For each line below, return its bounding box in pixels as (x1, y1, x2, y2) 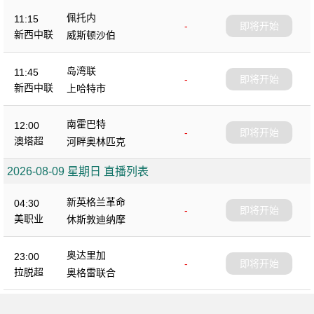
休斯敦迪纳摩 (67, 214, 125, 225)
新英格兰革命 (67, 196, 125, 207)
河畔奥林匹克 (67, 136, 125, 147)
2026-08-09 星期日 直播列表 (7, 165, 149, 177)
